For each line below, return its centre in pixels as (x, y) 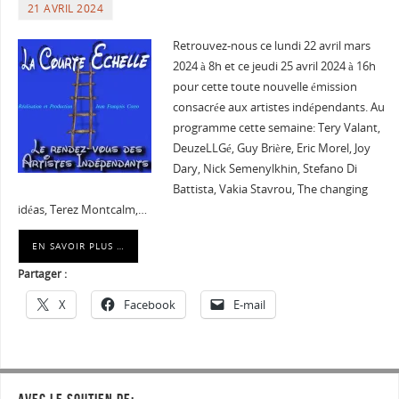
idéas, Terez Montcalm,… (82, 210)
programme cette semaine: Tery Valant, (276, 128)
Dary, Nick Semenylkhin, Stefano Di (265, 169)
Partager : (42, 274)
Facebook (149, 305)
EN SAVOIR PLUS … (78, 246)
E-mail (249, 305)
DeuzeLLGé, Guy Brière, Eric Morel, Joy (271, 149)
